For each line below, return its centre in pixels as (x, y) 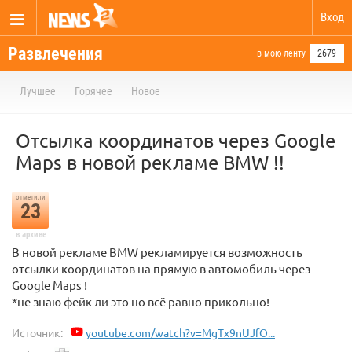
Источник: (37, 332)
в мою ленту (281, 53)
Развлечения (55, 54)
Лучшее (38, 91)
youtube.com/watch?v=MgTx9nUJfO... (180, 332)
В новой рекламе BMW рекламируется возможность (157, 252)
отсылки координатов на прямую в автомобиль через (161, 268)
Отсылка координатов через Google (176, 140)
